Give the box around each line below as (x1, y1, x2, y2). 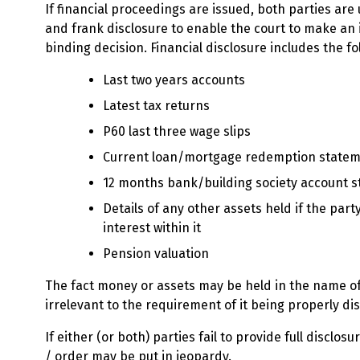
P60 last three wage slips (103, 124, 251, 139)
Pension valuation (103, 246, 209, 261)
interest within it (103, 220, 201, 235)
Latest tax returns (103, 98, 210, 113)
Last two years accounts (103, 72, 245, 88)
